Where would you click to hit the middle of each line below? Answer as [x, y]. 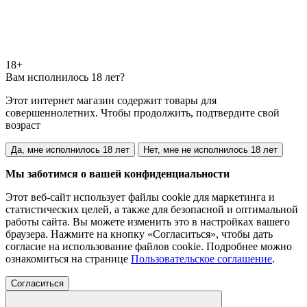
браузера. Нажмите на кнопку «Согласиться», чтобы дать [139, 234]
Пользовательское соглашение [201, 258]
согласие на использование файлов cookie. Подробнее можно [149, 246]
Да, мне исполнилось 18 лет [70, 149]
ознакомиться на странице [68, 258]
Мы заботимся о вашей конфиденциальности [118, 173]
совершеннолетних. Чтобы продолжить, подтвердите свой [143, 112]
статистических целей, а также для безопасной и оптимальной [152, 209]
